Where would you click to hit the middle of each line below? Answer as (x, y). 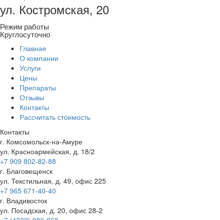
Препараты (38, 87)
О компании (39, 58)
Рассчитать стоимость (55, 117)
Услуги (30, 68)
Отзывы (32, 97)
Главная (33, 48)
